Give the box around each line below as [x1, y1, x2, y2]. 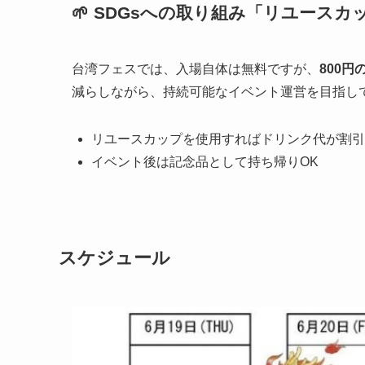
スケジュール [59, 247, 170, 268]
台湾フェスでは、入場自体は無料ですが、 [72, 62, 319, 77]
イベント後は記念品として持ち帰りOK [91, 155, 319, 169]
